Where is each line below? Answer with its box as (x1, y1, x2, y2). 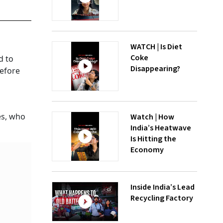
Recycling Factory (130, 193, 193, 204)
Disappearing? (130, 63, 180, 74)
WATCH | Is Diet (130, 41, 182, 52)
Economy (130, 144, 164, 155)
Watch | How (130, 111, 174, 122)
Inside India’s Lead (130, 182, 195, 193)
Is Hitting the (130, 133, 176, 144)
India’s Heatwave (130, 122, 191, 133)
